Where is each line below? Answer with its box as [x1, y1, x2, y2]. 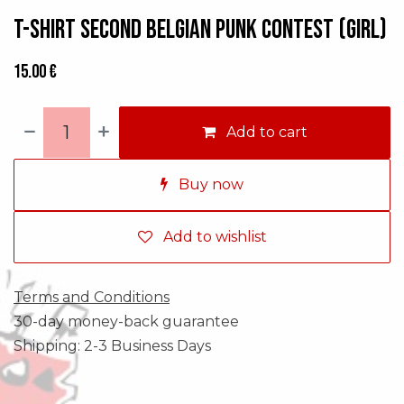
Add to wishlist [162, 227, 267, 245]
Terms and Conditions [14, 288, 170, 306]
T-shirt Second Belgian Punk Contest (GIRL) [14, 14, 387, 46]
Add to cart [223, 123, 308, 141]
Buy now [175, 175, 243, 193]
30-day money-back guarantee [14, 312, 239, 330]
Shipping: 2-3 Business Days [14, 336, 211, 354]
